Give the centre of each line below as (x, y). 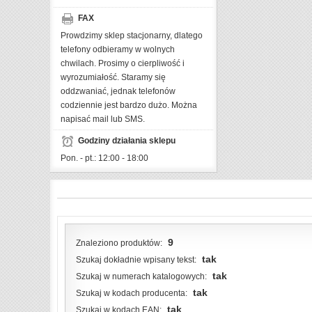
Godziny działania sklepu (127, 141)
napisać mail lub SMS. (103, 119)
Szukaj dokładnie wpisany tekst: (136, 260)
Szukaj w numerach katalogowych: (141, 277)
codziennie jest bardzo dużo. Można (129, 106)
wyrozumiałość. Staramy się (113, 78)
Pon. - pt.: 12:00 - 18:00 (104, 158)
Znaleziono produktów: (119, 243)
